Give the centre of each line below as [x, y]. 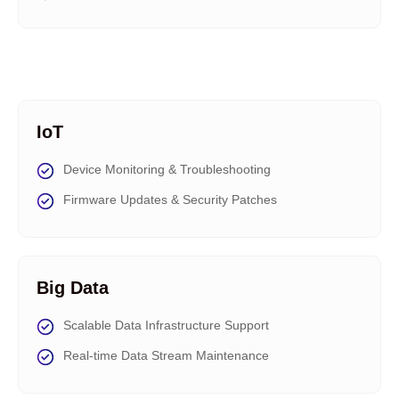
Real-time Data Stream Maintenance [166, 355]
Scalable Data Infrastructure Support [166, 325]
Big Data [73, 288]
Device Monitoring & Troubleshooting [167, 169]
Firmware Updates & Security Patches [170, 199]
